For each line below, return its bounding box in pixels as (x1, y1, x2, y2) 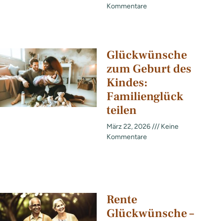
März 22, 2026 (107, 122, 152, 131)
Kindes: (107, 74, 147, 90)
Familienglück (107, 88, 184, 104)
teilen (107, 102, 137, 118)
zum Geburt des (107, 61, 191, 76)
